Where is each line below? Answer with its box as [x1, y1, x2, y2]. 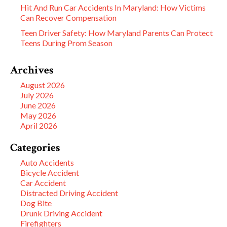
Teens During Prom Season [20, 38, 112, 48]
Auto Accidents [20, 158, 74, 168]
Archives [10, 63, 53, 78]
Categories [10, 140, 60, 156]
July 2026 [20, 90, 54, 100]
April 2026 [20, 121, 57, 131]
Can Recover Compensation [20, 13, 117, 23]
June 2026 [20, 100, 56, 110]
